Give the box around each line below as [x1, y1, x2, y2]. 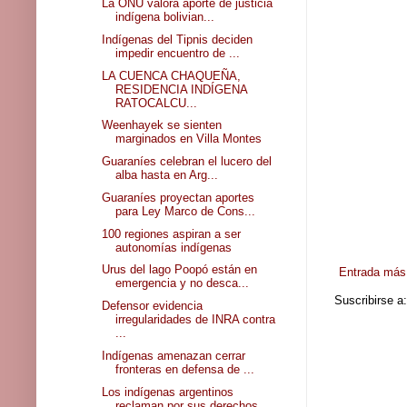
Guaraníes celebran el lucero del [102, 154, 273, 169]
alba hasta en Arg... [115, 168, 219, 183]
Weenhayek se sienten [102, 118, 223, 133]
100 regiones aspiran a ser [102, 226, 242, 241]
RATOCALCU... [115, 95, 198, 110]
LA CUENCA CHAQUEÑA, [102, 68, 242, 83]
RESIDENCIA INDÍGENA [115, 82, 248, 96]
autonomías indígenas [115, 240, 233, 254]
